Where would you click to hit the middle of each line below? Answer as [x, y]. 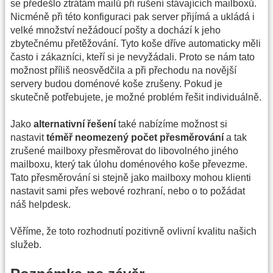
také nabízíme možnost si [172, 124]
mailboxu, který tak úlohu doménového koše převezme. [129, 165]
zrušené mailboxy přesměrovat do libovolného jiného [124, 151]
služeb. [26, 245]
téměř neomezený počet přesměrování [135, 138]
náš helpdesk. [41, 205]
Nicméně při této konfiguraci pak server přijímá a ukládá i [133, 16]
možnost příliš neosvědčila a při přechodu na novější [123, 70]
